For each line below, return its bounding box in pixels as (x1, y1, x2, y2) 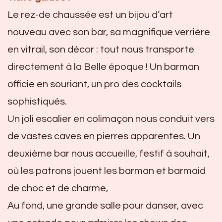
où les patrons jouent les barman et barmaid (7, 166, 206, 176)
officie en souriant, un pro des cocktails (7, 79, 181, 89)
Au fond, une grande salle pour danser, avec (7, 200, 203, 211)
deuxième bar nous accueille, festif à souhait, (7, 148, 210, 159)
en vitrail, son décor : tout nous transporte (7, 44, 194, 55)
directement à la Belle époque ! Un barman (7, 61, 199, 72)
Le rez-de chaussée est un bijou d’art (7, 9, 173, 20)
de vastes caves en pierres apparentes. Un (7, 131, 200, 141)
